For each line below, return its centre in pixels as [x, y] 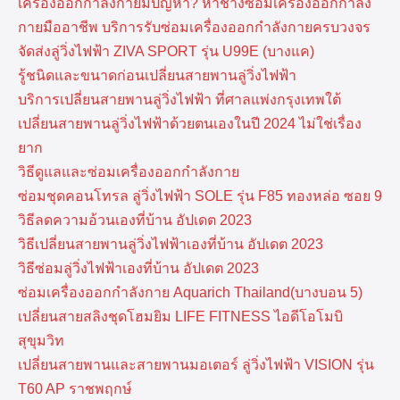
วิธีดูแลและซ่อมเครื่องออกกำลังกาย [129, 171]
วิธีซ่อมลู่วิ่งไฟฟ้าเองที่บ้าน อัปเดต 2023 [138, 268]
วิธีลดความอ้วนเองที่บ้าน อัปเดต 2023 [135, 220]
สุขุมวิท [41, 340]
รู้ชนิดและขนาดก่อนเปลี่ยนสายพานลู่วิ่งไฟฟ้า [157, 75]
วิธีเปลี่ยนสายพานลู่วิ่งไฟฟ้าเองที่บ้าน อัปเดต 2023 [171, 244]
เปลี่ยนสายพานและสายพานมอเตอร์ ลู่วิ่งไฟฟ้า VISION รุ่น [196, 364]
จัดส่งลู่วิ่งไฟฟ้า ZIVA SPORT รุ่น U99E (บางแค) [166, 51]
